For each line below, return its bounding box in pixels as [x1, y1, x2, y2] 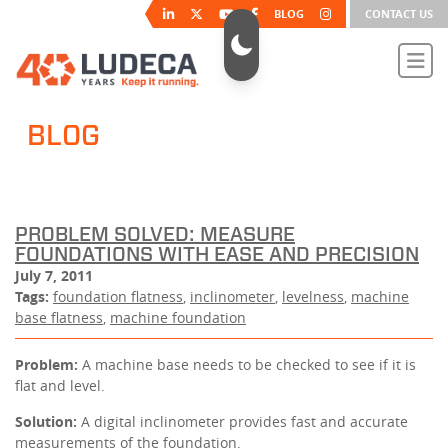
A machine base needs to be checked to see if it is [78, 355, 416, 374]
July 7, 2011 [15, 266, 93, 285]
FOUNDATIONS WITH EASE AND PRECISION [15, 245, 419, 265]
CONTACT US [365, 6, 433, 21]
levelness [282, 287, 344, 306]
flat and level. [15, 376, 105, 395]
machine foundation [110, 308, 246, 327]
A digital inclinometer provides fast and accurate [77, 412, 408, 431]
